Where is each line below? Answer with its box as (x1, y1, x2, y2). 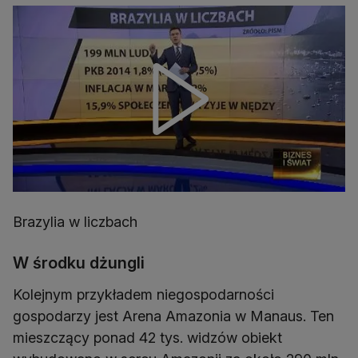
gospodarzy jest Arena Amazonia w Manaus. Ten (13, 308, 334, 325)
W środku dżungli (13, 253, 145, 273)
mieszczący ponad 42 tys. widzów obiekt (13, 329, 282, 347)
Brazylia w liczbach (13, 213, 137, 231)
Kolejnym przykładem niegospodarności (13, 286, 274, 304)
